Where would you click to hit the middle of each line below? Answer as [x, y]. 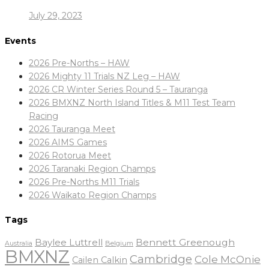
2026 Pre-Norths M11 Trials [84, 182]
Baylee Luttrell [69, 242]
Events [20, 41]
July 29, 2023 [56, 16]
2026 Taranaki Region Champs [92, 168]
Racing [44, 116]
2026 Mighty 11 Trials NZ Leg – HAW [104, 76]
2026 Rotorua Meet [70, 155]
